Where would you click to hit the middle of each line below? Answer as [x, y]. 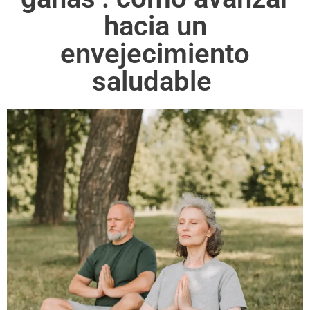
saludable [155, 81]
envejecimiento [155, 53]
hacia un [155, 26]
